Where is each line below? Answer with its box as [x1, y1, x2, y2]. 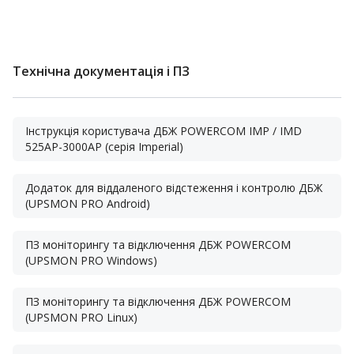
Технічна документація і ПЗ [13, 62, 190, 80]
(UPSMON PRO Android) [25, 196, 150, 211]
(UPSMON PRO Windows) [25, 253, 157, 268]
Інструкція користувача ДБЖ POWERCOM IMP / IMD [25, 123, 302, 138]
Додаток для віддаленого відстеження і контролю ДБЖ [25, 180, 322, 195]
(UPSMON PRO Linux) [25, 310, 137, 325]
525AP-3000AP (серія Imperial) [25, 139, 183, 154]
